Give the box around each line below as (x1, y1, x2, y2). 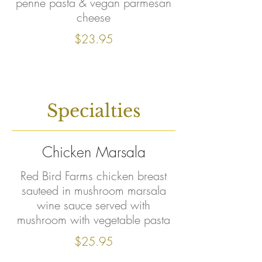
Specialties (46, 100, 141, 122)
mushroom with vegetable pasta (17, 212, 170, 227)
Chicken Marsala (42, 142, 146, 162)
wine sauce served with (37, 197, 150, 213)
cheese (77, 9, 111, 25)
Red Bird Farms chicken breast (20, 168, 167, 184)
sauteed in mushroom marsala (21, 182, 166, 198)
